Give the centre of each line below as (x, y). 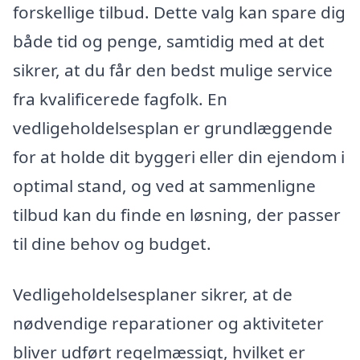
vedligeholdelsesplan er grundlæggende (173, 127)
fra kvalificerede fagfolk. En (120, 98)
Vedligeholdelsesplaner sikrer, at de (153, 295)
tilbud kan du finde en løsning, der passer (177, 214)
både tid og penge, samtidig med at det (169, 41)
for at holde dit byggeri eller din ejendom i (179, 156)
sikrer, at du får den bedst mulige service (173, 70)
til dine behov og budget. (112, 243)
